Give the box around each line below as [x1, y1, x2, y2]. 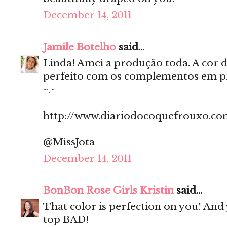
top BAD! [43, 214, 89, 226]
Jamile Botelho [43, 41, 116, 53]
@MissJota [43, 136, 95, 148]
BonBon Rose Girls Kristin [43, 184, 174, 197]
